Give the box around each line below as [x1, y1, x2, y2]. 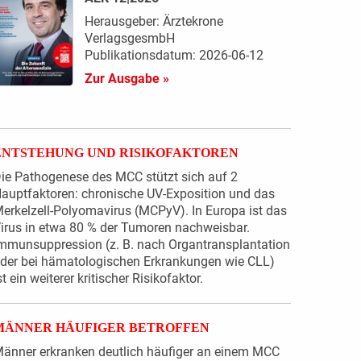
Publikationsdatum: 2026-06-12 [84, 48, 263, 64]
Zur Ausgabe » [84, 71, 169, 87]
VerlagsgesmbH [84, 31, 175, 47]
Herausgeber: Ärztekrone [84, 14, 223, 30]
